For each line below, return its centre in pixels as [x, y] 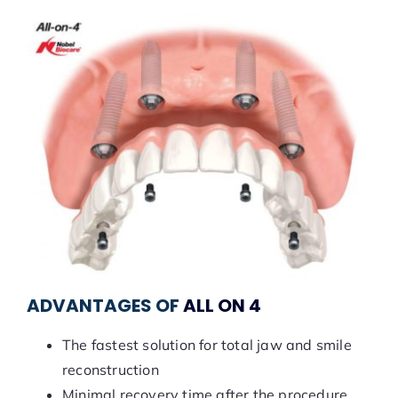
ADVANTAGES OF [104, 305]
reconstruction [110, 369]
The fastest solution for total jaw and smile [207, 344]
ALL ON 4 [222, 305]
